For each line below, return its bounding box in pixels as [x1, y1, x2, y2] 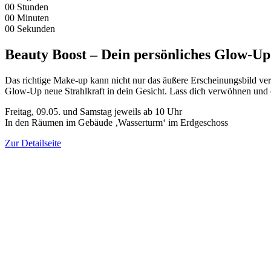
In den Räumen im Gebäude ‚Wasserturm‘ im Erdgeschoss [5, 117, 228, 128]
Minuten [17, 12, 49, 23]
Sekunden [17, 23, 55, 34]
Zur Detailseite [5, 137, 61, 148]
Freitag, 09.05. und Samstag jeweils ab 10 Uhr [5, 106, 182, 117]
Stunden [17, 1, 48, 12]
